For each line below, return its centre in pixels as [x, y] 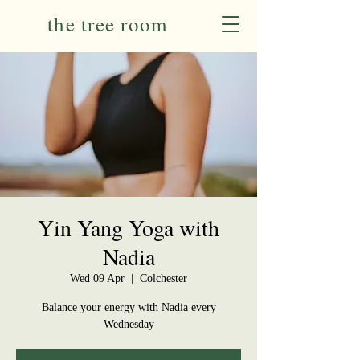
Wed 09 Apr [97, 278]
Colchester [164, 278]
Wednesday [129, 324]
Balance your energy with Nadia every [129, 307]
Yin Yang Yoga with [129, 227]
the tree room [108, 24]
